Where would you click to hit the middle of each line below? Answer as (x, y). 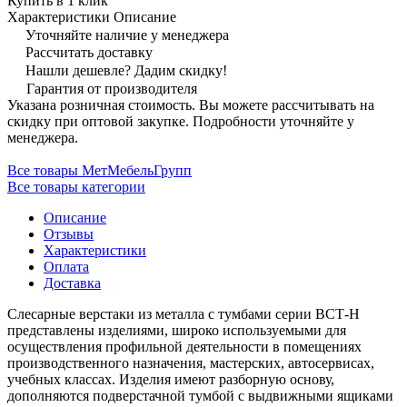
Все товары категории (76, 186)
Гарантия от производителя (112, 88)
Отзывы (69, 233)
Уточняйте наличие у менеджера (127, 35)
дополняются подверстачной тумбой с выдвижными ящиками (200, 395)
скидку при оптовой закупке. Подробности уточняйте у (181, 121)
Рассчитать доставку (89, 52)
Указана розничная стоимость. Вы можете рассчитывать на (191, 104)
